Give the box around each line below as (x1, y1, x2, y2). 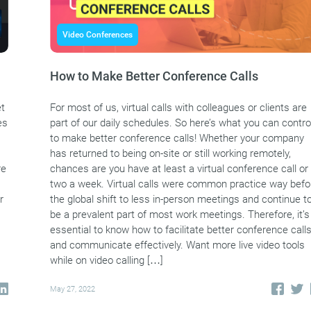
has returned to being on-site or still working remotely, (50, 147, 291, 160)
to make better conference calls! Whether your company (50, 132, 304, 145)
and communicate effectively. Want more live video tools (50, 239, 305, 252)
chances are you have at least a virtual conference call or (50, 162, 308, 176)
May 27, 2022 (50, 284, 95, 294)
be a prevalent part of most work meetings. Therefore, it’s (50, 208, 310, 221)
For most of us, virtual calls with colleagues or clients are (50, 101, 307, 115)
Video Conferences (62, 30, 133, 40)
